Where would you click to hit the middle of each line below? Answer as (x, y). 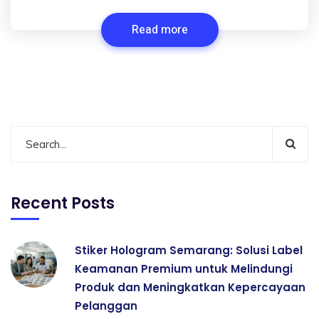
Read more (159, 30)
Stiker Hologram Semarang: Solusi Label (189, 250)
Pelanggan (106, 305)
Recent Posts (63, 203)
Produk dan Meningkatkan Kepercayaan (190, 287)
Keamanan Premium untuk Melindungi (184, 268)
